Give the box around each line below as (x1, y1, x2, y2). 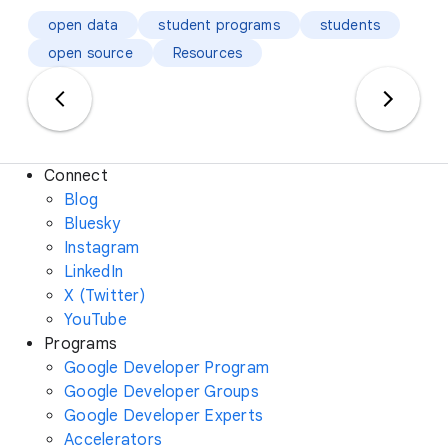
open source (48, 44, 133, 62)
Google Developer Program (64, 358, 269, 378)
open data (48, 16, 119, 34)
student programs (158, 16, 280, 34)
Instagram (64, 238, 140, 258)
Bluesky (64, 214, 120, 234)
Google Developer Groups (64, 382, 259, 402)
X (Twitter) (64, 286, 145, 306)
